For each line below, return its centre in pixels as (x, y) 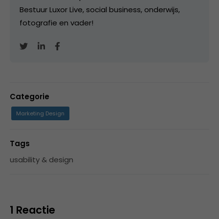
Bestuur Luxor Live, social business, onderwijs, (100, 9)
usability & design (42, 159)
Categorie (30, 96)
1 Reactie (33, 210)
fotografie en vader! (56, 22)
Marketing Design (40, 113)
